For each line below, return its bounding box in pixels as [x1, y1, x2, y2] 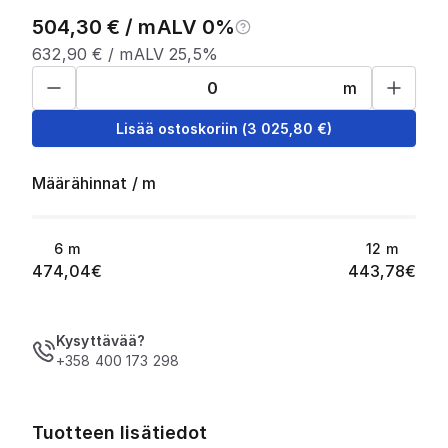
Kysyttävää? [56, 332, 146, 349]
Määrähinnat [32, 173, 128, 193]
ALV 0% [156, 15, 236, 39]
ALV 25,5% [133, 44, 218, 64]
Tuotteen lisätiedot [32, 422, 208, 443]
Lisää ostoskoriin [116, 119, 238, 137]
